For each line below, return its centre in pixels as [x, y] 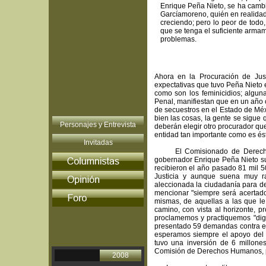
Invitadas [98, 142]
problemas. [178, 39]
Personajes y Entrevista [98, 125]
